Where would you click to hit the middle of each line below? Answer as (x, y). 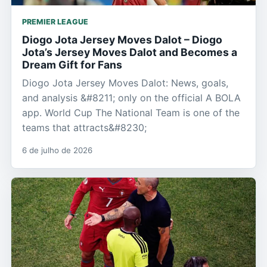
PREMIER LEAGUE (55, 21)
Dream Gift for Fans (72, 64)
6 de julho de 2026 (57, 150)
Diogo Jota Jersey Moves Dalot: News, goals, (125, 83)
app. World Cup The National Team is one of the (131, 112)
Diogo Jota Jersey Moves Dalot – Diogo (122, 39)
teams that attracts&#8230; (84, 127)
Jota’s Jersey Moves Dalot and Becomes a (130, 52)
